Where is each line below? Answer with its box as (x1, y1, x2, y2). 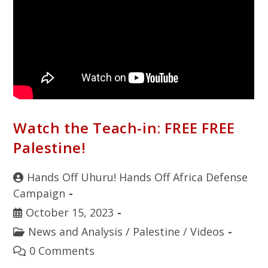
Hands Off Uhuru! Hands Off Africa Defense (27, 169, 248, 184)
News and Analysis (28, 224, 123, 239)
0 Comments (29, 243, 95, 258)
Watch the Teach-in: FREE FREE (13, 117, 235, 138)
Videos (190, 224, 225, 239)
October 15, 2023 (26, 205, 114, 220)
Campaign (13, 185, 66, 200)
